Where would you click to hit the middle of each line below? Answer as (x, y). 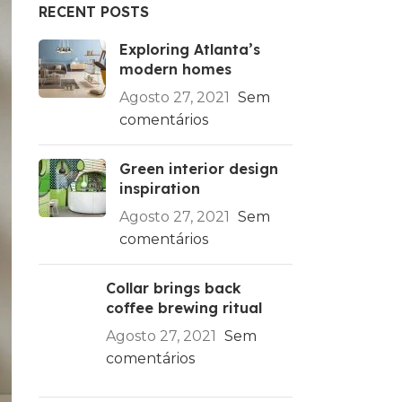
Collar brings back (173, 288)
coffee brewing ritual (184, 308)
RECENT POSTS (93, 12)
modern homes (175, 69)
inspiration (159, 188)
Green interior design (198, 169)
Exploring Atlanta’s (189, 49)
